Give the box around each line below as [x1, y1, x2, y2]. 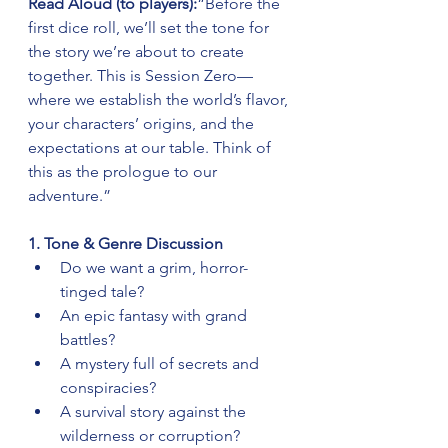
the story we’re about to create [28, 42, 248, 62]
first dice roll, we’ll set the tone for [28, 18, 273, 38]
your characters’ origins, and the [28, 114, 258, 134]
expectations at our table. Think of [28, 138, 275, 158]
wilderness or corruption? [60, 426, 240, 446]
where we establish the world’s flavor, [28, 90, 292, 110]
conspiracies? [60, 378, 156, 398]
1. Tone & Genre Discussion [28, 234, 223, 254]
